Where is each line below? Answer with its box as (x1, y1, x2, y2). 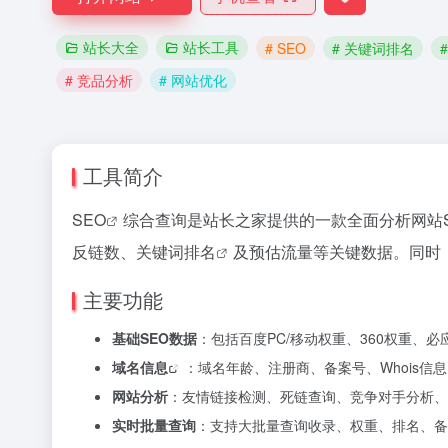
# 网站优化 (159, 70, 227, 90)
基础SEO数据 (112, 328, 197, 348)
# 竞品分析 (65, 70, 133, 90)
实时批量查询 (112, 415, 196, 435)
